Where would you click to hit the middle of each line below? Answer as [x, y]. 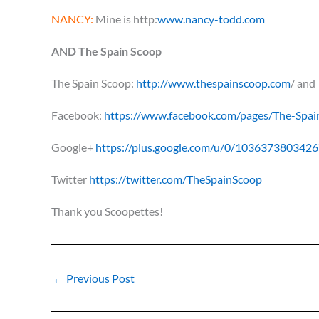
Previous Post [99, 278]
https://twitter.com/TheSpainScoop [176, 179]
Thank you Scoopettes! [108, 211]
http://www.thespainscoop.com [213, 83]
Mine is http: [125, 19]
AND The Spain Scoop [106, 51]
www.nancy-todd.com [211, 19]
